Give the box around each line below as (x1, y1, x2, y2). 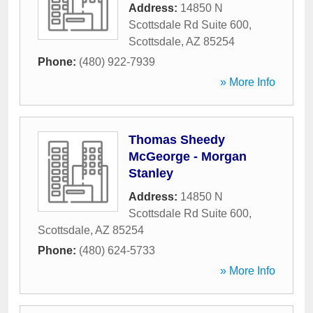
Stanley (129, 166, 173, 180)
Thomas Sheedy (129, 133, 225, 147)
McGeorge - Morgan (129, 150, 247, 163)
